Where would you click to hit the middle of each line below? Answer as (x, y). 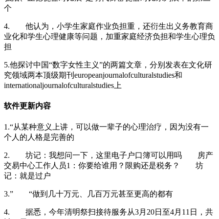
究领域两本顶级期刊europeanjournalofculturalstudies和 (93, 75)
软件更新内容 (27, 106)
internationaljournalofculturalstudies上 (63, 85)
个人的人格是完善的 (39, 137)
